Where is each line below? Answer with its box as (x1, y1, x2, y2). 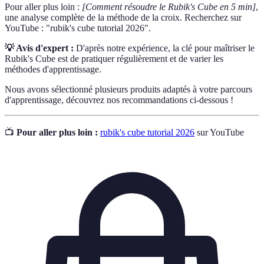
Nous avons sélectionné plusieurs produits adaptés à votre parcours (5, 84, 252, 94)
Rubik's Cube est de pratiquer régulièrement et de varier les (5, 53, 223, 64)
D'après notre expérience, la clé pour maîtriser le (74, 42, 255, 53)
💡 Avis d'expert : (5, 42, 74, 53)
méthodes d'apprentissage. (5, 64, 101, 74)
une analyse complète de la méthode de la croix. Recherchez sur (5, 12, 242, 22)
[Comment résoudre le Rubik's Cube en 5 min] (82, 1, 256, 12)
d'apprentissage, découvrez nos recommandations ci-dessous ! (5, 94, 233, 105)
